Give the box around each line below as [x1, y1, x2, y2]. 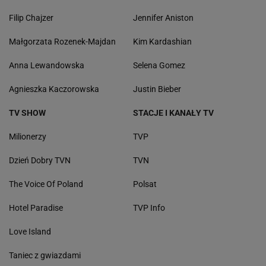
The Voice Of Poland [9, 179, 83, 189]
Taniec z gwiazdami [9, 251, 81, 261]
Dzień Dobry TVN [9, 156, 71, 166]
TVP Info [133, 203, 165, 213]
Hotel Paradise [9, 203, 63, 213]
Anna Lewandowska [9, 61, 84, 71]
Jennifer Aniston [133, 13, 194, 23]
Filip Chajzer [9, 13, 53, 23]
